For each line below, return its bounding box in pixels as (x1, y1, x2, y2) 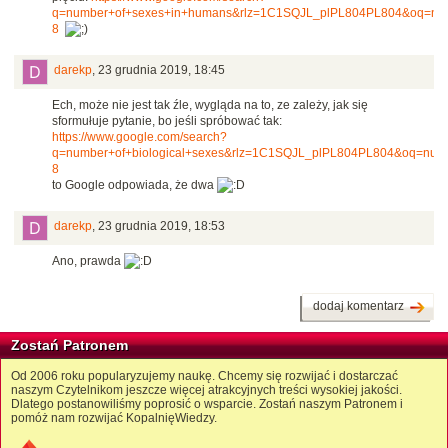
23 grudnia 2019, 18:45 (98, 63, 225, 78)
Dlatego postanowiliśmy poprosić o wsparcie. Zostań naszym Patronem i (11, 397, 403, 412)
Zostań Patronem (11, 337, 128, 354)
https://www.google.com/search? (52, 130, 227, 145)
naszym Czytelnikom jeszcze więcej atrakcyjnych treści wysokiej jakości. (11, 383, 402, 398)
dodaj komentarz (313, 299, 404, 314)
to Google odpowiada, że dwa (52, 178, 217, 193)
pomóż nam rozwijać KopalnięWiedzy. (11, 411, 217, 426)
